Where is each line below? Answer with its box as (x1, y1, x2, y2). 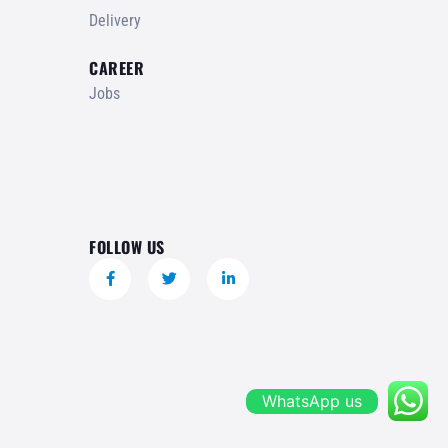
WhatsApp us (262, 390, 362, 411)
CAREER (89, 55, 144, 80)
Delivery (89, 10, 141, 30)
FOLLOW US (89, 234, 165, 259)
